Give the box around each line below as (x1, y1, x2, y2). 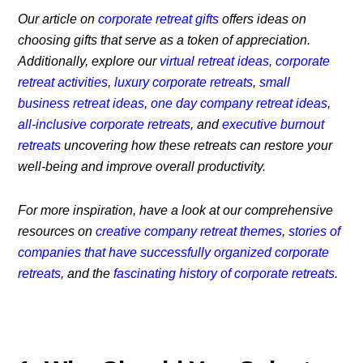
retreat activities (18, 75, 109, 90)
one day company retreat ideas (151, 96, 328, 111)
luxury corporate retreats (114, 75, 254, 90)
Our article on (18, 12, 99, 27)
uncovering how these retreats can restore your (61, 139, 333, 153)
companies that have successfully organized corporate (18, 246, 330, 260)
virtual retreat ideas (160, 54, 270, 69)
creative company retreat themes (96, 224, 283, 239)
